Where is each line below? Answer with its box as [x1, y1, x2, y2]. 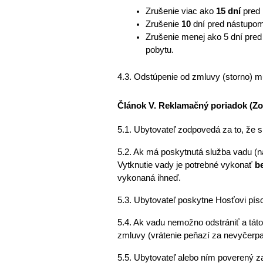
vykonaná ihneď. [117, 173, 183, 183]
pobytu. [145, 45, 176, 55]
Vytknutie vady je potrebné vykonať [117, 160, 255, 170]
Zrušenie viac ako [145, 6, 216, 16]
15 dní [215, 6, 241, 16]
